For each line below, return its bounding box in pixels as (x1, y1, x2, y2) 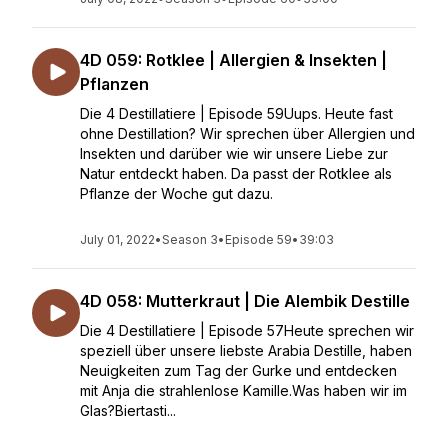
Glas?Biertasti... (80, 402, 176, 419)
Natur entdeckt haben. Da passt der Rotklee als (80, 165, 392, 182)
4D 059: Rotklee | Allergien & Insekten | (80, 50, 387, 70)
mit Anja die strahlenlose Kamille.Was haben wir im (80, 382, 407, 399)
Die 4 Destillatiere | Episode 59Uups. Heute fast (80, 105, 393, 122)
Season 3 (162, 232, 218, 247)
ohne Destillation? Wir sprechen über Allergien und (80, 125, 415, 142)
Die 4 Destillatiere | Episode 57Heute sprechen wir (80, 322, 414, 339)
